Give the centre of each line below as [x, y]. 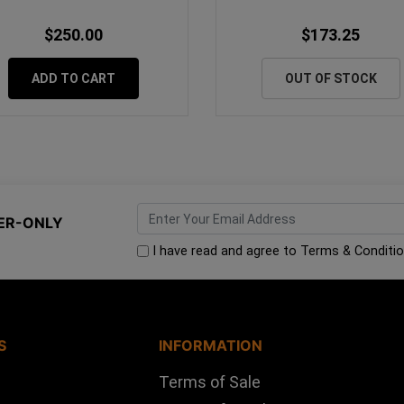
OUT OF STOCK [331, 78]
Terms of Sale [209, 381]
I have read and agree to [224, 252]
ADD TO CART [73, 78]
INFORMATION [210, 345]
